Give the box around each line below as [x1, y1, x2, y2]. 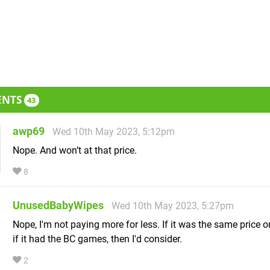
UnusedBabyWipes [13, 199, 104, 212]
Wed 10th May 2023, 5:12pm [52, 126, 175, 138]
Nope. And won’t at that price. [13, 145, 137, 157]
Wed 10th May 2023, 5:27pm [111, 200, 234, 212]
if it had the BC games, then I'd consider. [13, 233, 182, 245]
